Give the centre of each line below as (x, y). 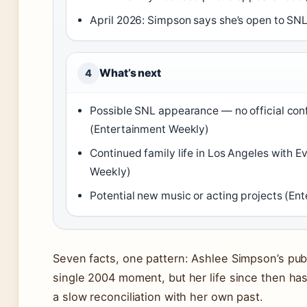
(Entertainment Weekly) (150, 130)
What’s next (130, 73)
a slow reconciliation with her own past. (158, 297)
